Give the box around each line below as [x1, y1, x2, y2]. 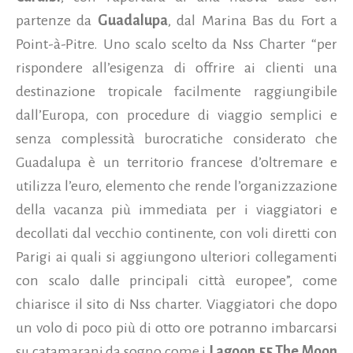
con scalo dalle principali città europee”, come [16, 272, 337, 288]
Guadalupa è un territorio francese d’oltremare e [16, 154, 337, 170]
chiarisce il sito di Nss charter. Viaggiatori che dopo [16, 295, 337, 312]
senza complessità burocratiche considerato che [16, 130, 337, 147]
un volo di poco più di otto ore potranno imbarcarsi [16, 319, 337, 336]
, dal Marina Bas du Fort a [167, 12, 337, 28]
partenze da [16, 12, 92, 28]
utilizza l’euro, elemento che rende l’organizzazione [16, 177, 337, 194]
